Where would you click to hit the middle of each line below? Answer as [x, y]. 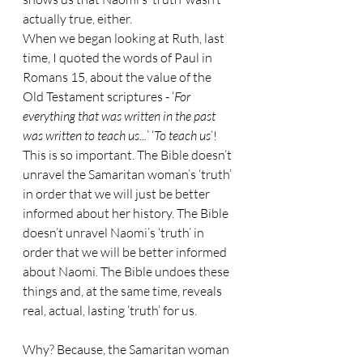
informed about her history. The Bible [127, 213]
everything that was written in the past [120, 116]
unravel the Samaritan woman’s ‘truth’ [128, 174]
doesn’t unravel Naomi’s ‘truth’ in [115, 233]
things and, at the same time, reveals [124, 291]
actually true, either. [77, 19]
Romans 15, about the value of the [118, 77]
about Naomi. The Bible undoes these [127, 271]
